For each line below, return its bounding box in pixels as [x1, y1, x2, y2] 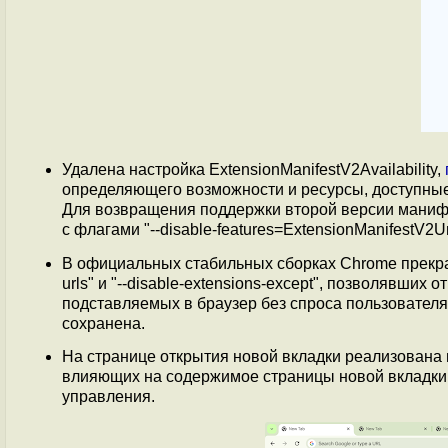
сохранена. [62, 314, 145, 332]
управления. [62, 387, 155, 405]
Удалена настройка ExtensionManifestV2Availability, [62, 161, 445, 179]
